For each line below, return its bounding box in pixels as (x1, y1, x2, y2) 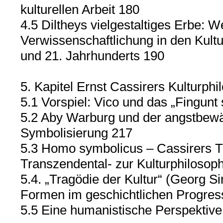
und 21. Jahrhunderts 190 (20, 48, 164, 63)
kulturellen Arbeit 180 (20, 2, 139, 17)
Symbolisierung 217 (20, 125, 132, 140)
